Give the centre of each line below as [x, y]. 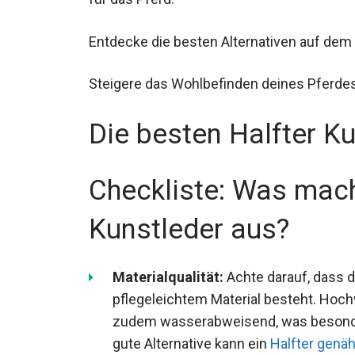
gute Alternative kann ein [191, 343]
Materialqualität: [168, 277]
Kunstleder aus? [189, 229]
